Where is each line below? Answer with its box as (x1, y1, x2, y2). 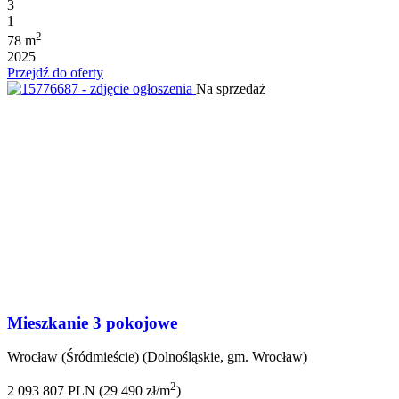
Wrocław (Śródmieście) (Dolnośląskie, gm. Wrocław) (7, 349, 307, 365)
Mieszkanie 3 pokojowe (7, 313, 177, 332)
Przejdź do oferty (7, 65, 103, 81)
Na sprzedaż (196, 81, 265, 97)
